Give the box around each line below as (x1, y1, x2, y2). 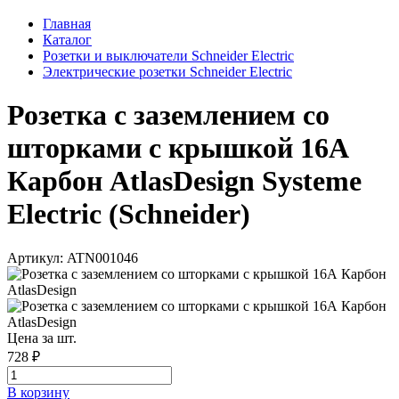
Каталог (43, 31, 92, 47)
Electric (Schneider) (7, 198, 250, 231)
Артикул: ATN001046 (7, 249, 138, 265)
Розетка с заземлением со (7, 99, 330, 132)
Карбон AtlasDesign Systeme (7, 165, 362, 198)
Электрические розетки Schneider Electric (43, 63, 292, 79)
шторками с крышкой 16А (7, 132, 349, 165)
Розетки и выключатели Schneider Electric (43, 47, 294, 63)
